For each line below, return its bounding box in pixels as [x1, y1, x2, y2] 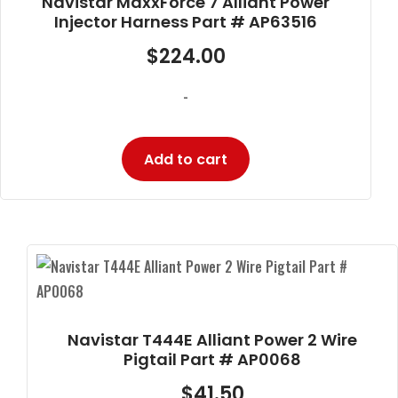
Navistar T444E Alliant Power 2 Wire [68, 328, 357, 351]
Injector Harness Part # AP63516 [54, 10, 317, 33]
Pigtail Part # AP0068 [123, 347, 301, 370]
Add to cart [144, 148, 227, 170]
